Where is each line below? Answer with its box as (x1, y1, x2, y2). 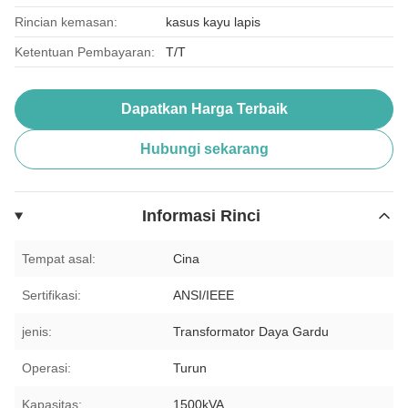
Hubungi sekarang (139, 140, 269, 157)
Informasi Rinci (142, 206, 261, 225)
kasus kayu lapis (166, 14, 261, 29)
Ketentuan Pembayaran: (15, 44, 155, 59)
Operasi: (22, 360, 71, 375)
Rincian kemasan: (15, 14, 117, 29)
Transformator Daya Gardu (173, 323, 330, 339)
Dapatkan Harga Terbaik (120, 100, 288, 117)
